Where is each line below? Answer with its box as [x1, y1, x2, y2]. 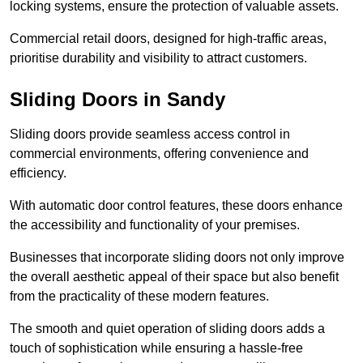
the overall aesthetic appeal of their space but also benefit [10, 270, 339, 284]
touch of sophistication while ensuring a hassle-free [10, 341, 303, 356]
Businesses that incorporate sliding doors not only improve [10, 250, 344, 265]
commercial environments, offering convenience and [10, 147, 309, 161]
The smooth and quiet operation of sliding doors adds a [10, 322, 325, 336]
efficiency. [10, 166, 70, 181]
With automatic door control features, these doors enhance [10, 199, 343, 213]
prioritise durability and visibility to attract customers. [10, 51, 307, 66]
